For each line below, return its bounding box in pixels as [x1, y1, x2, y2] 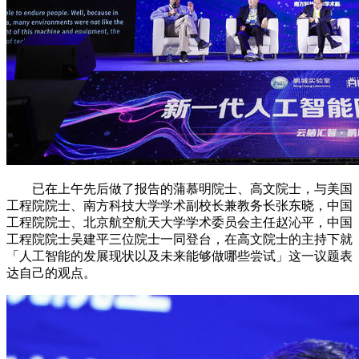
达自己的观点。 [6, 265, 96, 280]
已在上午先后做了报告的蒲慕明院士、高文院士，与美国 [6, 181, 353, 196]
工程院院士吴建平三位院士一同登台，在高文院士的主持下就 [6, 232, 353, 246]
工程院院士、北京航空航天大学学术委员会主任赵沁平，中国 [6, 215, 353, 229]
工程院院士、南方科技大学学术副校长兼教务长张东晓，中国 [6, 198, 353, 212]
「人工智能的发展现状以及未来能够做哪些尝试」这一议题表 [6, 248, 353, 263]
